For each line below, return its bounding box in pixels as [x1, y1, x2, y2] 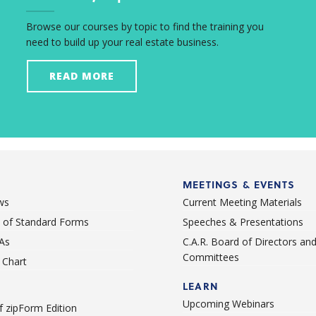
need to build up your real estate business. [25, 35, 219, 49]
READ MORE [49, 69, 114, 83]
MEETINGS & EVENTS [183, 177, 295, 193]
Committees [183, 250, 239, 265]
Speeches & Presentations [183, 215, 303, 229]
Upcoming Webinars [183, 297, 274, 311]
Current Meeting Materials [183, 195, 302, 209]
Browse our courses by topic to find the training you [25, 20, 264, 34]
